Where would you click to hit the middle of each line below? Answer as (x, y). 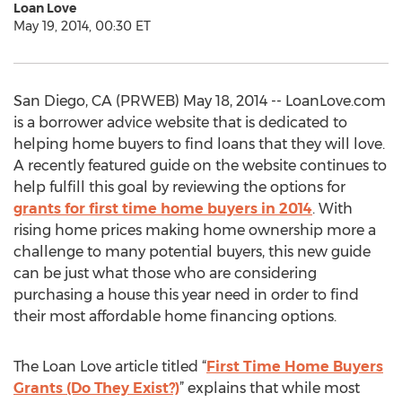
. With (332, 209)
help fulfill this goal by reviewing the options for (179, 187)
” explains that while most (270, 388)
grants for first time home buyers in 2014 (163, 209)
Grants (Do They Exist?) (96, 388)
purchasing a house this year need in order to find (186, 295)
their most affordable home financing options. (175, 316)
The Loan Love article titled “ (110, 367)
